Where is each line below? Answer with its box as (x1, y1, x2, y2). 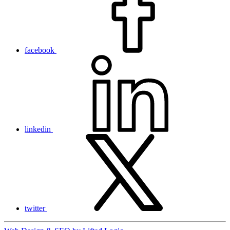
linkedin (25, 124, 51, 133)
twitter (25, 203, 45, 213)
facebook (25, 45, 54, 54)
